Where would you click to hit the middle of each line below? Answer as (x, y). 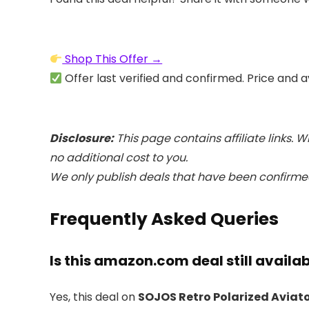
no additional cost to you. (119, 158)
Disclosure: (82, 138)
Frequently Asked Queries (164, 219)
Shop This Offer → (112, 59)
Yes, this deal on (94, 297)
